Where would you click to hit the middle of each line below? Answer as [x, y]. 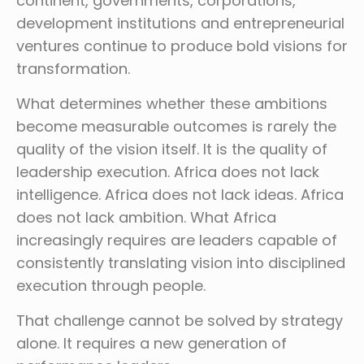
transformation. [73, 69]
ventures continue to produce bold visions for [182, 46]
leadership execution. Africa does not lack [168, 172]
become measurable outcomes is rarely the [176, 127]
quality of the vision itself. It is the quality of [172, 149]
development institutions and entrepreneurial [180, 24]
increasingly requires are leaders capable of [177, 240]
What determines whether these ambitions [172, 104]
